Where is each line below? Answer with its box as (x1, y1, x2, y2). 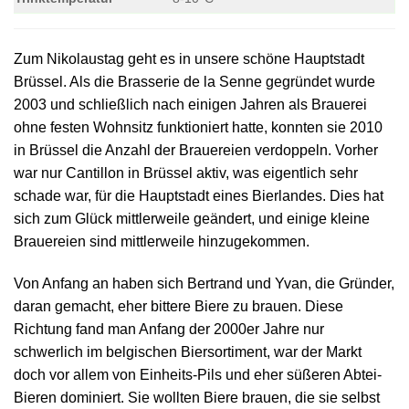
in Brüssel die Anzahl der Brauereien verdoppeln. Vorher (14, 142, 378, 159)
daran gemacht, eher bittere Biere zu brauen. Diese (14, 299, 343, 315)
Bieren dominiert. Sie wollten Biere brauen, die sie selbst (14, 390, 380, 406)
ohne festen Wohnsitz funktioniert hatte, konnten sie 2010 (14, 120, 383, 136)
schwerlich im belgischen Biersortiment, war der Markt (14, 344, 362, 361)
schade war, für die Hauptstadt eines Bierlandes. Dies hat (14, 188, 383, 204)
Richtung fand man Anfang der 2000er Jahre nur (14, 321, 324, 338)
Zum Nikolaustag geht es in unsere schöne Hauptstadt (14, 51, 364, 68)
